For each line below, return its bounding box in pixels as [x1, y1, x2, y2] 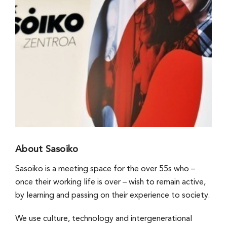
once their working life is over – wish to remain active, [15, 178, 206, 187]
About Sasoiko [15, 145, 79, 155]
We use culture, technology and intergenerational [15, 215, 192, 223]
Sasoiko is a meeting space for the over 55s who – [15, 165, 195, 174]
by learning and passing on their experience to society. [15, 192, 210, 200]
